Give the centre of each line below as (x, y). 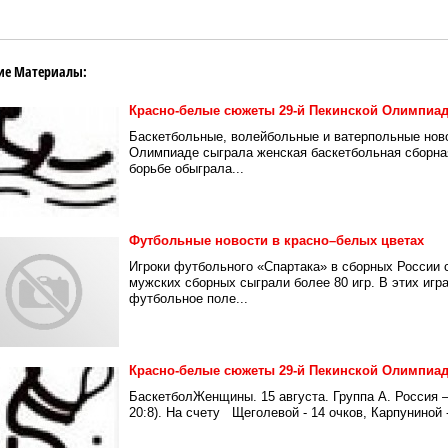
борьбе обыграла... (186, 168)
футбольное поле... (188, 298)
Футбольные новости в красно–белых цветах (276, 240)
